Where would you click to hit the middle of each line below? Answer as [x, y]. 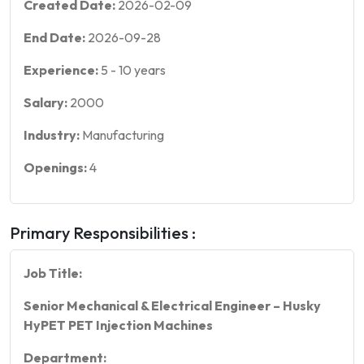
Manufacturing [123, 134]
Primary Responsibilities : [103, 232]
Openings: [56, 167]
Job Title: [53, 273]
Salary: [47, 102]
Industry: [53, 134]
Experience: [62, 69]
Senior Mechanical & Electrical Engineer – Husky [172, 305]
